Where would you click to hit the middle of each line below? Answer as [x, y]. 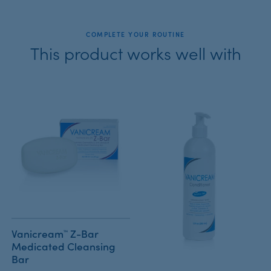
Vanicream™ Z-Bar [55, 233]
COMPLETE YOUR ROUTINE [135, 34]
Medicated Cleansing [64, 246]
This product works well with [135, 52]
